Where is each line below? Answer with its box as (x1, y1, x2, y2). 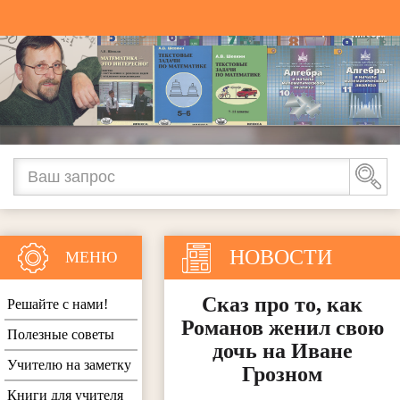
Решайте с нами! (7, 296, 108, 312)
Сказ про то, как (202, 293, 363, 317)
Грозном (242, 362, 323, 387)
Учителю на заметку (7, 357, 131, 373)
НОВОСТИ (229, 246, 333, 270)
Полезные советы (7, 327, 114, 343)
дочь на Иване (212, 339, 353, 363)
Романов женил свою (180, 316, 384, 340)
